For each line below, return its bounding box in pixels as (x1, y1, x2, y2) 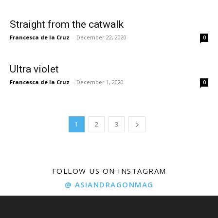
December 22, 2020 (76, 33, 127, 41)
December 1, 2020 (76, 78, 124, 86)
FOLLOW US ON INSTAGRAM (52, 165, 166, 176)
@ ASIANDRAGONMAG (64, 179, 154, 189)
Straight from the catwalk (10, 18, 124, 30)
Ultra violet (10, 63, 59, 75)
